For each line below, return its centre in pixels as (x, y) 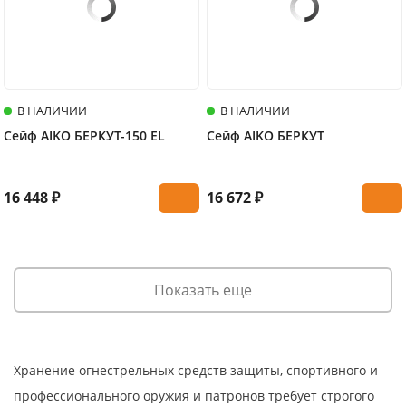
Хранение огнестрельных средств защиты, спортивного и (196, 370)
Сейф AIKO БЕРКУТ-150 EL (84, 135)
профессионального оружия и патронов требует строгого (194, 395)
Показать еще (203, 290)
